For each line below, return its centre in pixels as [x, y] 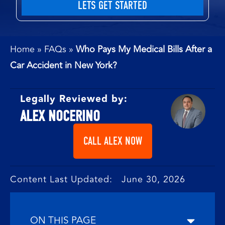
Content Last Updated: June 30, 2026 [98, 179]
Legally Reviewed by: [74, 99]
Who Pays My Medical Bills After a [144, 49]
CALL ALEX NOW [113, 141]
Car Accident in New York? [64, 65]
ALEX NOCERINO [60, 116]
